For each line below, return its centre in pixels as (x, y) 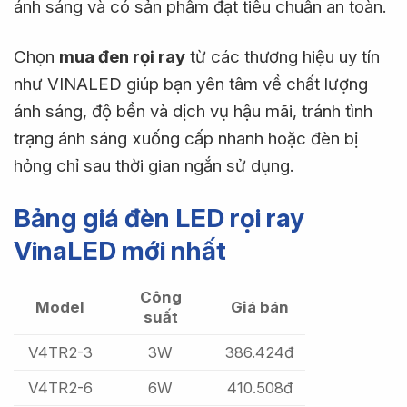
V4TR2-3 (60, 353)
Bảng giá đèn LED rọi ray (159, 218)
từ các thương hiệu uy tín (283, 56)
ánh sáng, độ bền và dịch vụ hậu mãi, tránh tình (193, 111)
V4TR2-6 (60, 388)
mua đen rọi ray (122, 56)
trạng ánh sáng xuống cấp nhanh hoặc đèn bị (186, 138)
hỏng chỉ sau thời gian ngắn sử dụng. (154, 165)
